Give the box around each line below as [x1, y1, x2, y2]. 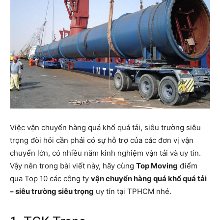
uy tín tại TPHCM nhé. [94, 187, 171, 196]
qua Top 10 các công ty [10, 174, 91, 183]
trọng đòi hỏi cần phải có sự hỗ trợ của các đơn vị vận [10, 136, 193, 145]
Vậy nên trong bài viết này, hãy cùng [10, 161, 136, 170]
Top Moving [136, 161, 178, 170]
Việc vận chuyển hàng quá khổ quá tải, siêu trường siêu [10, 123, 201, 132]
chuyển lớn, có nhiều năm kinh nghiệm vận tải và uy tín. [10, 148, 201, 158]
